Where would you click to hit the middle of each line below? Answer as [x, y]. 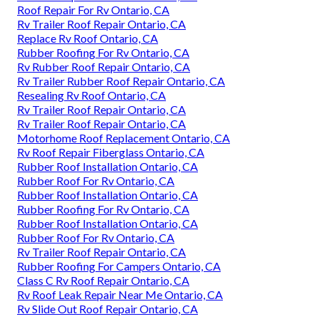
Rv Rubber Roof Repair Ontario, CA [104, 67]
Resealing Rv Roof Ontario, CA [91, 95]
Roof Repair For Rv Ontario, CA [93, 10]
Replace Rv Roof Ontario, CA [88, 38]
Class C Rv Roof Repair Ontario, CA [103, 281]
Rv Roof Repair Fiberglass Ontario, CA [111, 152]
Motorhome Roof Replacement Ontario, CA [124, 138]
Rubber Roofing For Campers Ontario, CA [119, 266]
